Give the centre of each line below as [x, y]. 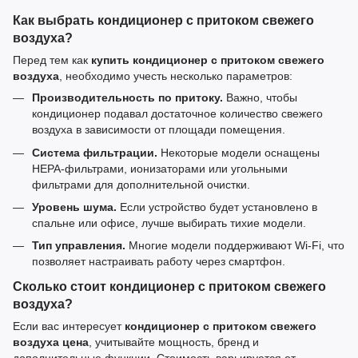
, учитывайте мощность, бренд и [174, 342]
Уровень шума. [74, 207]
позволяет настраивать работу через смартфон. [159, 262]
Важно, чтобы [260, 98]
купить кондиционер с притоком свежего [208, 60]
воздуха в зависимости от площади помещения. [159, 130]
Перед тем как [52, 60]
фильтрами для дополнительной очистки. [141, 184]
